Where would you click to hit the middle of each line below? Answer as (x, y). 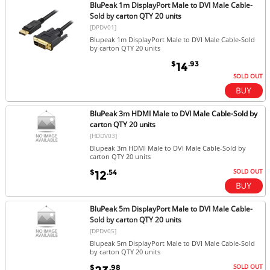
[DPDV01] (103, 27)
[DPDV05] (103, 231)
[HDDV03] (104, 136)
